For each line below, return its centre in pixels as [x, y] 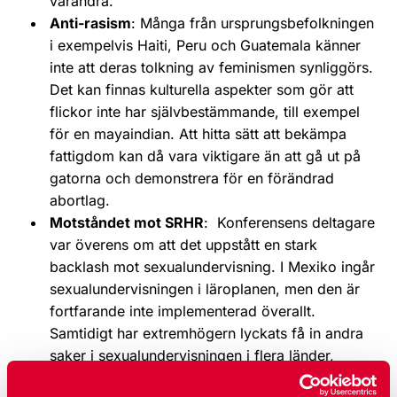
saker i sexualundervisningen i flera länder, [192, 355]
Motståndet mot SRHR [127, 222]
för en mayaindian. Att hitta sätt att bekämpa [198, 133]
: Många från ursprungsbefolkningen [253, 23]
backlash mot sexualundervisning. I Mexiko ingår [212, 266]
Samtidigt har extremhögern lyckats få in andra [206, 333]
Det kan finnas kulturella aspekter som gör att [202, 89]
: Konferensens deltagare [289, 222]
